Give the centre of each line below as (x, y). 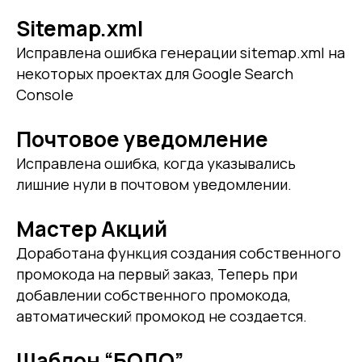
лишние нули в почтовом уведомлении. (154, 184)
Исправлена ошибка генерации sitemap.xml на (181, 52)
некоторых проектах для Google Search (155, 73)
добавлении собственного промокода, (154, 295)
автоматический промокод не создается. (162, 316)
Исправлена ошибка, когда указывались (156, 163)
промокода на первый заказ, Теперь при (157, 274)
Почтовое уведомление (142, 139)
